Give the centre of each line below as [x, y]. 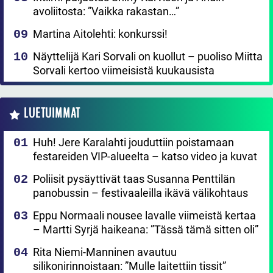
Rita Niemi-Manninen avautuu [105, 252]
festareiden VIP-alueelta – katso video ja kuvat [145, 157]
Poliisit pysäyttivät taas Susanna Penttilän [134, 179]
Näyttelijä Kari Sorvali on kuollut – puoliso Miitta [148, 57]
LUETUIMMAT [52, 114]
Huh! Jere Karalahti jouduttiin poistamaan [133, 143]
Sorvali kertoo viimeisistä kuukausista [124, 71]
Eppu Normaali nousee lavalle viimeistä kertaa [144, 216]
